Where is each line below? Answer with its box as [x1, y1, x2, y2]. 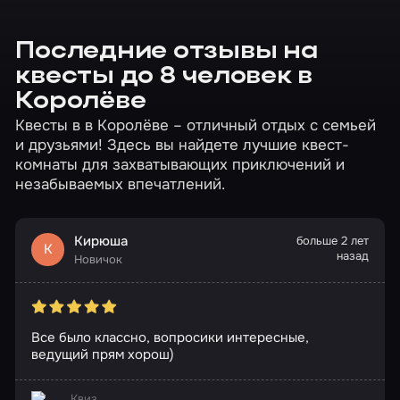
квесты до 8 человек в [15, 65, 312, 90]
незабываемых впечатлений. [15, 174, 226, 195]
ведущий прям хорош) [30, 346, 174, 364]
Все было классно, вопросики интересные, [30, 329, 309, 347]
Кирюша [74, 232, 128, 251]
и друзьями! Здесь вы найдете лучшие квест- [15, 135, 350, 155]
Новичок [74, 252, 122, 268]
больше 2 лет [296, 233, 370, 249]
